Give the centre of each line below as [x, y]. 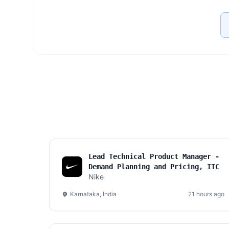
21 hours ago [206, 194]
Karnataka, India [93, 194]
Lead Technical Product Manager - [154, 156]
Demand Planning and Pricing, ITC [154, 167]
